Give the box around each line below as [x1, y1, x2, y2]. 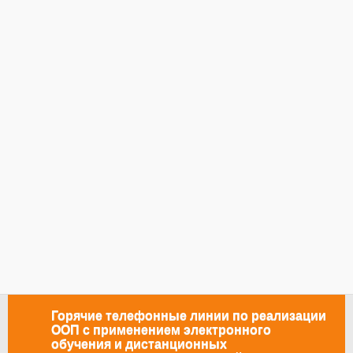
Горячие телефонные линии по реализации [50, 309, 326, 322]
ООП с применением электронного [50, 323, 271, 336]
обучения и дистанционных [50, 337, 227, 351]
